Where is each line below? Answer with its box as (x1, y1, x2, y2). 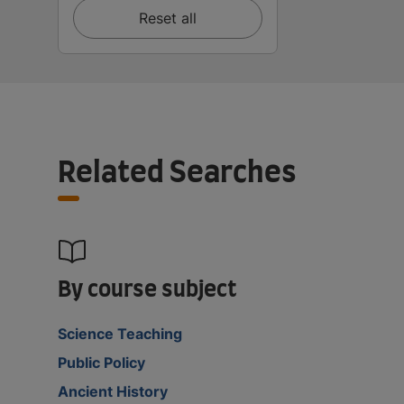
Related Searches (58, 158, 297, 188)
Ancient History (58, 381, 168, 400)
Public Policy (58, 353, 145, 372)
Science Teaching (58, 324, 182, 343)
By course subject (58, 279, 237, 301)
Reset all (139, 8, 197, 27)
